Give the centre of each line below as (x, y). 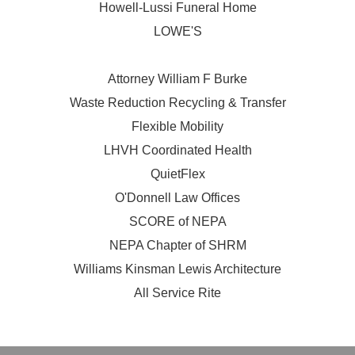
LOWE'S (177, 32)
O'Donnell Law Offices (177, 198)
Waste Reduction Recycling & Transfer (177, 103)
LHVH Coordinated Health (177, 151)
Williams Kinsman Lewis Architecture (177, 269)
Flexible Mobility (177, 127)
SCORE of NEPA (177, 222)
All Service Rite (177, 293)
